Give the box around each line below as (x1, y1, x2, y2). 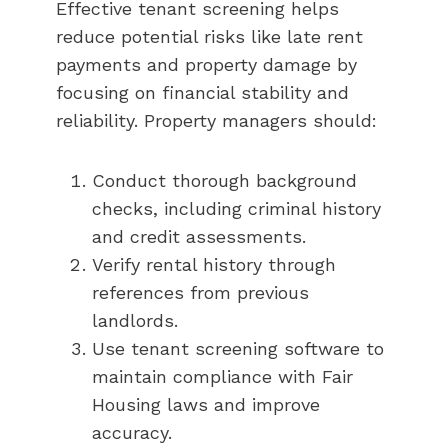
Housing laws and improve (92, 393, 320, 415)
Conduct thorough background (92, 169, 357, 191)
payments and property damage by (56, 53, 357, 75)
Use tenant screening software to (92, 337, 384, 359)
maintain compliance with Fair (92, 365, 353, 387)
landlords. (92, 309, 178, 331)
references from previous (92, 281, 309, 303)
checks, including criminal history (92, 197, 381, 219)
